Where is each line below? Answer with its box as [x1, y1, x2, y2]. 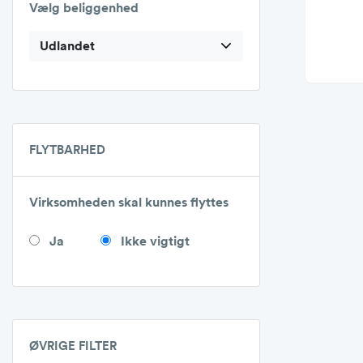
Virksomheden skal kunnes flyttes [29, 194, 228, 211]
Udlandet [40, 37, 95, 54]
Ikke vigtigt [121, 233, 190, 250]
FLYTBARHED [29, 141, 105, 158]
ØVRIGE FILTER [29, 337, 117, 354]
